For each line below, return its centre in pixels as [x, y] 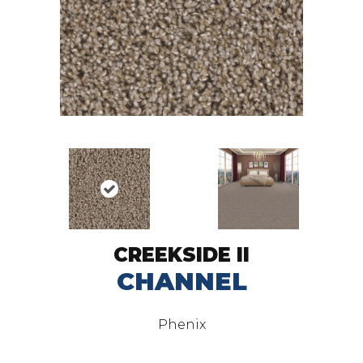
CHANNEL [181, 282]
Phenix [181, 325]
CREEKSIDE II [181, 255]
